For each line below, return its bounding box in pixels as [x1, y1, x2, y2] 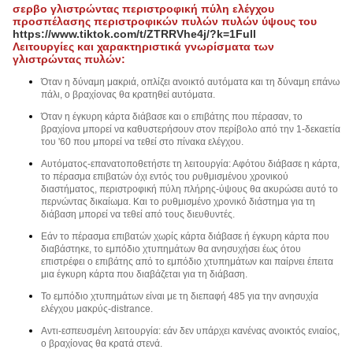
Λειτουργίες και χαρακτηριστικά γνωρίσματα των [13, 40, 274, 53]
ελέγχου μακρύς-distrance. [41, 303, 153, 314]
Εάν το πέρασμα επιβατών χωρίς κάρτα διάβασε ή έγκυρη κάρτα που [41, 231, 329, 242]
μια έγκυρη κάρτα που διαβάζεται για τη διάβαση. [41, 269, 247, 280]
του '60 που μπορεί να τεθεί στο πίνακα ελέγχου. [41, 136, 243, 147]
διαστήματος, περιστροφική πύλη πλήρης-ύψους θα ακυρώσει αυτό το [41, 184, 338, 195]
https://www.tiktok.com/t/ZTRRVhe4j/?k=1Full [13, 28, 256, 40]
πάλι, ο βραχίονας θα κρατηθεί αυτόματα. [41, 89, 215, 100]
